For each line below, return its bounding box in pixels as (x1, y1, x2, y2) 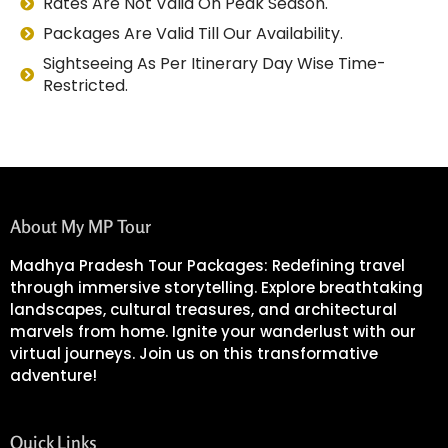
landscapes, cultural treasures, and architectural (10, 298, 397, 320)
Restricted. (42, 73, 128, 97)
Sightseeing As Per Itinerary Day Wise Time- (42, 51, 386, 75)
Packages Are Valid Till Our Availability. (42, 21, 343, 45)
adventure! (10, 364, 97, 386)
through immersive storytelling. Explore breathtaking (10, 276, 423, 298)
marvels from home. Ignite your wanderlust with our (10, 320, 416, 342)
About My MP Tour (10, 214, 151, 237)
